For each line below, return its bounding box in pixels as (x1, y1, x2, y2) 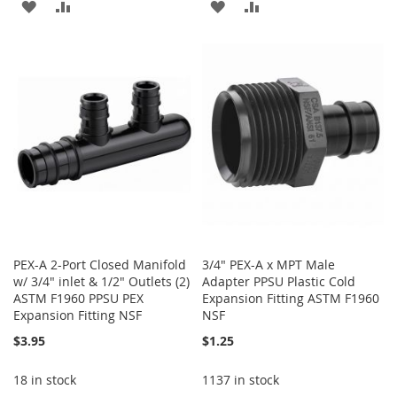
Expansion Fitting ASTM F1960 (202, 289, 380, 307)
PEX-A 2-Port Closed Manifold (13, 255, 186, 273)
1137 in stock (202, 370, 280, 388)
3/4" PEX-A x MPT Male (202, 255, 336, 273)
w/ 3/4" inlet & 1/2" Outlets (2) (13, 272, 190, 290)
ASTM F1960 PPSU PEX (13, 289, 144, 307)
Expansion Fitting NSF (13, 306, 142, 323)
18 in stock (13, 370, 76, 388)
